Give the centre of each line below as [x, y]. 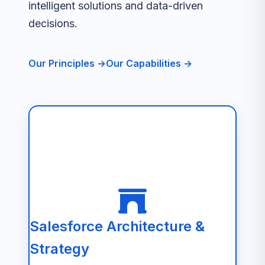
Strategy [59, 249]
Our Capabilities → [149, 63]
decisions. [53, 23]
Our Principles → [67, 63]
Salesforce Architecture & [117, 226]
